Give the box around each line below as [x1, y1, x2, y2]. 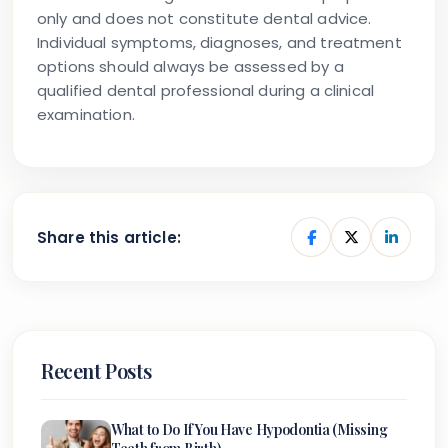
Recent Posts [41, 357, 152, 385]
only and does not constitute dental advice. [37, 8, 372, 30]
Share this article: [37, 226, 181, 248]
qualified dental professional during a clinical [37, 80, 375, 102]
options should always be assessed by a [37, 56, 344, 78]
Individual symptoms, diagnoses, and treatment [37, 32, 402, 54]
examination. [37, 104, 135, 126]
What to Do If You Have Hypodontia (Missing [111, 420, 388, 440]
